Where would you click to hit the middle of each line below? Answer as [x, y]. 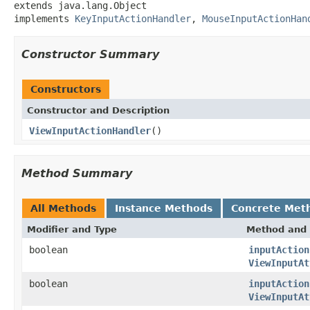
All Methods [63, 208]
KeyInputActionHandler [133, 18]
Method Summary [77, 173]
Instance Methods [164, 208]
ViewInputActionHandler [90, 130]
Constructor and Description [98, 110]
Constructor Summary [90, 54]
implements [44, 18]
